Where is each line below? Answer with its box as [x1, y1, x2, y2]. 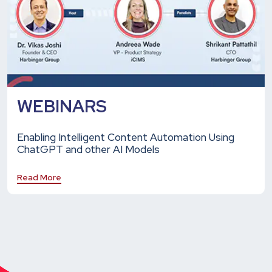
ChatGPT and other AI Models [17, 142, 160, 156]
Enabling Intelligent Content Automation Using [17, 130, 234, 144]
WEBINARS [17, 94, 107, 118]
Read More [17, 171, 61, 183]
